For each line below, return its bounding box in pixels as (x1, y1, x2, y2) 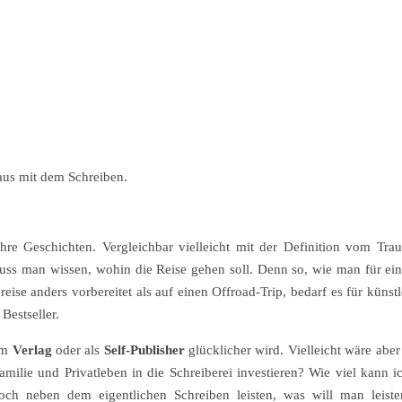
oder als (51, 343, 104, 358)
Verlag (12, 343, 52, 358)
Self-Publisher (103, 343, 185, 358)
